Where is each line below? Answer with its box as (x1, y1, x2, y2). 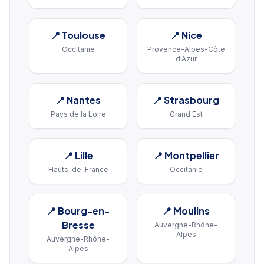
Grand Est (169, 110, 203, 118)
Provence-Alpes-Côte (147, 45, 225, 54)
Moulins (173, 204, 210, 217)
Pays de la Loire (50, 110, 106, 118)
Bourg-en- (58, 204, 110, 217)
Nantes (67, 94, 101, 106)
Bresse (61, 219, 95, 231)
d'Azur (175, 54, 197, 63)
